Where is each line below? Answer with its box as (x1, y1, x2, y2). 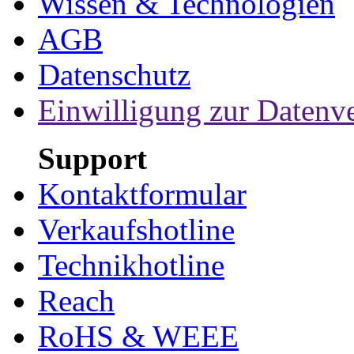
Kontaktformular (38, 176, 247, 211)
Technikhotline (38, 247, 224, 282)
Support (38, 141, 147, 175)
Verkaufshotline (38, 212, 235, 247)
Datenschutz (38, 57, 190, 92)
